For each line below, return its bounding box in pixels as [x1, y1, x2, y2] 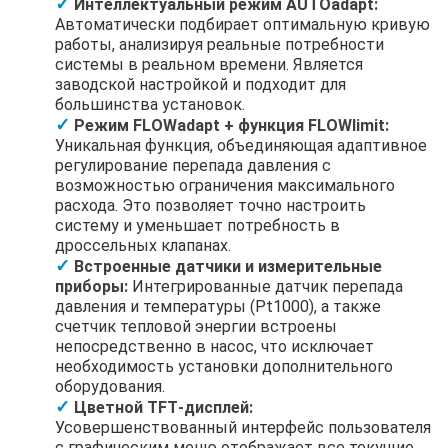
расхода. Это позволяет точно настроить [55, 195, 366, 215]
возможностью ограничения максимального [55, 175, 395, 195]
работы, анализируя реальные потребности [55, 34, 384, 54]
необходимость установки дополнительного [55, 356, 393, 376]
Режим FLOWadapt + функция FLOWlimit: [74, 115, 389, 135]
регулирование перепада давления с [55, 155, 331, 175]
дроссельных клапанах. [55, 235, 231, 255]
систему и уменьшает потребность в [55, 215, 340, 235]
